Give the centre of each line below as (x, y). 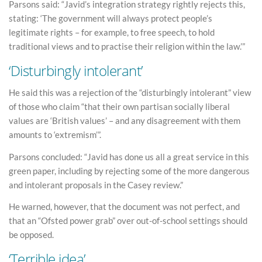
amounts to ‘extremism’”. (55, 135)
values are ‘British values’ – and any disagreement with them (125, 121)
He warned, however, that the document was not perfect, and (124, 207)
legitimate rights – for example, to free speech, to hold (112, 32)
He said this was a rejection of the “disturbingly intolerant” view (130, 93)
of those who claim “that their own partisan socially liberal (119, 107)
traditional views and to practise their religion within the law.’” (127, 46)
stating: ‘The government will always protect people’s (111, 18)
